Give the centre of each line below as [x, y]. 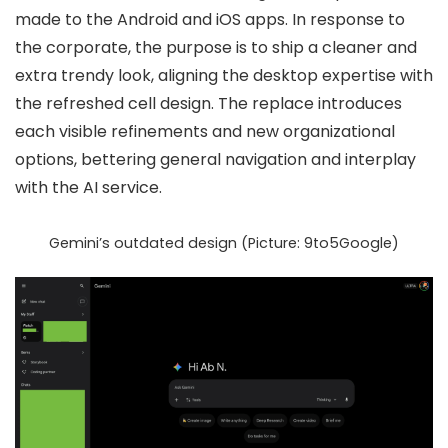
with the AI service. [88, 187]
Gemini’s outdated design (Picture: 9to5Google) [224, 243]
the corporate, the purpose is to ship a [168, 47]
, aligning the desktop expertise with [292, 75]
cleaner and [369, 47]
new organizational [320, 131]
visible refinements [133, 131]
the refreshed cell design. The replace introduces [208, 103]
